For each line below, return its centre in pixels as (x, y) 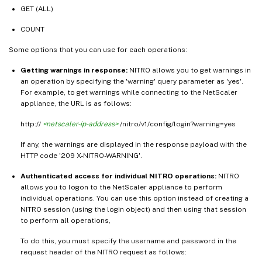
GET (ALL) (37, 9)
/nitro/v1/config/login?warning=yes (178, 124)
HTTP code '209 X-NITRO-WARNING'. (81, 156)
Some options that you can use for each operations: (98, 50)
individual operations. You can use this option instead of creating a (135, 199)
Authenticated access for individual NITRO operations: (119, 176)
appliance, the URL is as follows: (76, 104)
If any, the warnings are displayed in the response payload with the (134, 145)
